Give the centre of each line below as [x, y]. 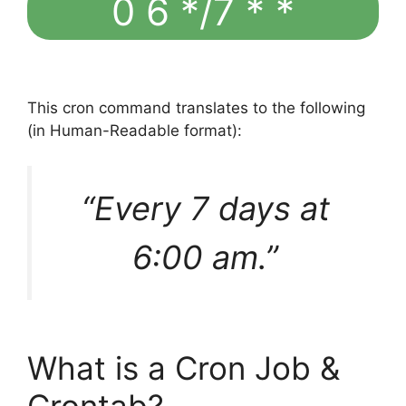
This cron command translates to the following [196, 108]
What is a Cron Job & [184, 367]
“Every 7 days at [205, 208]
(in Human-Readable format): [135, 131]
